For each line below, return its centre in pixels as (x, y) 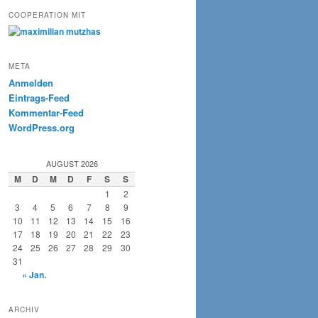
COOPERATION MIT (47, 15)
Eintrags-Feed (39, 98)
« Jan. (34, 274)
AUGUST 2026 (72, 163)
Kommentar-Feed (46, 113)
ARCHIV (24, 309)
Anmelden (31, 83)
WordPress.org (42, 128)
